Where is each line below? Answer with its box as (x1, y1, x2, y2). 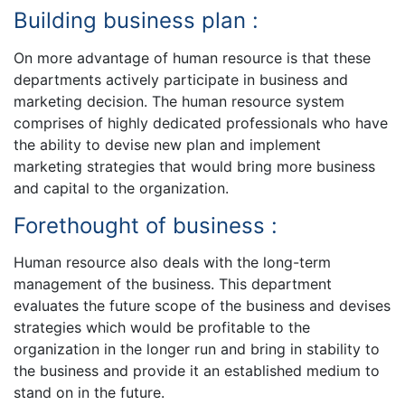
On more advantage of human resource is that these (14, 48, 371, 67)
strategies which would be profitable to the (14, 318, 310, 337)
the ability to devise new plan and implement (14, 135, 321, 154)
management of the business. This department (14, 275, 332, 294)
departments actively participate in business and (14, 70, 348, 89)
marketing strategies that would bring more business (14, 156, 375, 175)
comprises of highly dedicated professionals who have (14, 113, 388, 132)
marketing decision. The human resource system (14, 91, 344, 110)
